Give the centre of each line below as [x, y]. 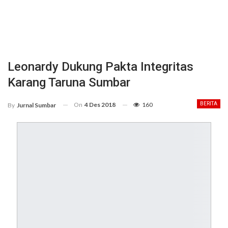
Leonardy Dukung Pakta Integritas [101, 67]
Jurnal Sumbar [36, 105]
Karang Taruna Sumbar [69, 82]
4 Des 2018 [100, 105]
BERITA [209, 104]
